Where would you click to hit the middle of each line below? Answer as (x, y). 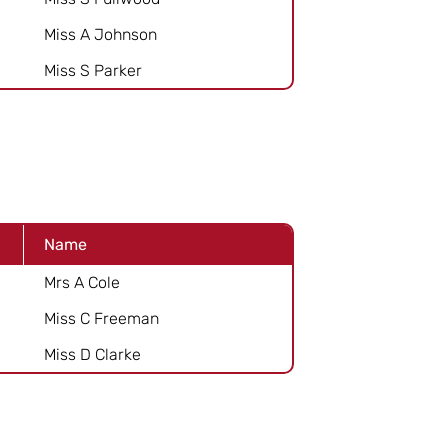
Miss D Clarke (92, 354)
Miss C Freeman (101, 318)
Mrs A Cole (82, 282)
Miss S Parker (93, 70)
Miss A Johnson (100, 34)
